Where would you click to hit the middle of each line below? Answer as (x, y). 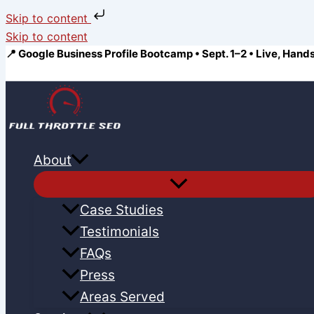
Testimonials (120, 232)
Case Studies (122, 210)
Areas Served (122, 297)
